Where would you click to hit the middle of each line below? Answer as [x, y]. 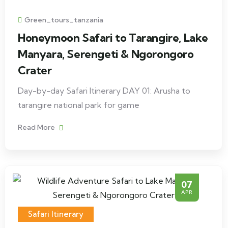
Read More [37, 127]
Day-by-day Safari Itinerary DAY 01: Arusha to [104, 91]
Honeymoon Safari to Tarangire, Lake [113, 38]
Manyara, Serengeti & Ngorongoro [106, 54]
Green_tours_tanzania [64, 20]
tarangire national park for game [79, 105]
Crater [35, 70]
